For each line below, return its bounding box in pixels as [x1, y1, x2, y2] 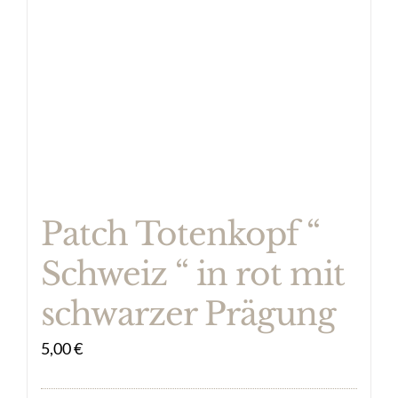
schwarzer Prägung [41, 294, 336, 334]
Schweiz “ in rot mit [41, 254, 345, 294]
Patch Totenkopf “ [41, 214, 320, 254]
